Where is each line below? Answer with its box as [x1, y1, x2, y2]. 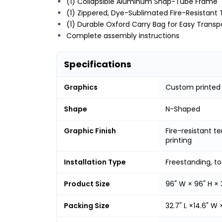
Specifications [64, 57, 131, 70]
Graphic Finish [64, 125, 116, 136]
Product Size [64, 178, 110, 189]
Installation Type [64, 157, 126, 167]
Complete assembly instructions [66, 30, 179, 41]
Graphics [64, 82, 98, 92]
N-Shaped [166, 104, 200, 114]
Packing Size [64, 200, 110, 211]
